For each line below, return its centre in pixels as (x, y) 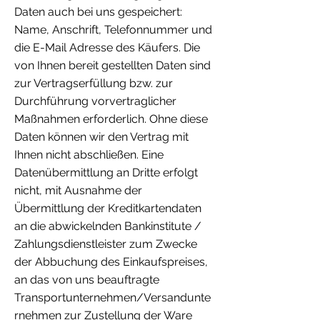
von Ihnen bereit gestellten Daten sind (112, 66)
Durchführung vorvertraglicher (95, 101)
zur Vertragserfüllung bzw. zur (94, 84)
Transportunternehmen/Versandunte (112, 298)
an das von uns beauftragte (87, 280)
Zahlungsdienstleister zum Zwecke (106, 244)
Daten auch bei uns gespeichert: (98, 12)
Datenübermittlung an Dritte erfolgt (106, 173)
